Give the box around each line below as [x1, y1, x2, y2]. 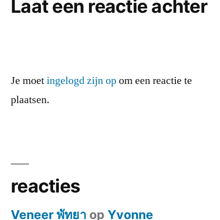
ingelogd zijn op [47, 74, 116, 88]
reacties [11, 175, 81, 197]
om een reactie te [116, 74, 192, 88]
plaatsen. [11, 93, 50, 107]
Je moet [11, 74, 47, 88]
